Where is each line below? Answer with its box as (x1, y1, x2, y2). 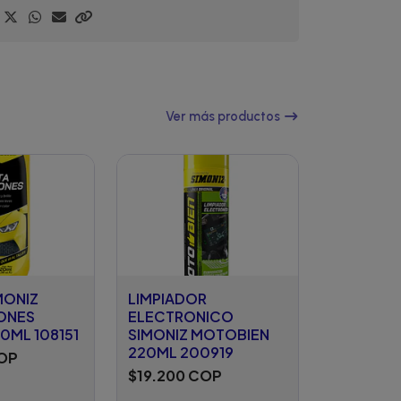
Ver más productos (166, 108, 283, 125)
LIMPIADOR (128, 288, 207, 308)
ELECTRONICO (128, 306, 234, 326)
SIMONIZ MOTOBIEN (128, 324, 269, 344)
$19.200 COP (128, 365, 222, 385)
